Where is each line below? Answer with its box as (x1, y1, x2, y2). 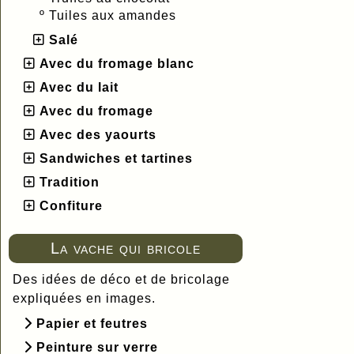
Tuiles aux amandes (49, 8, 180, 22)
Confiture (40, 198, 103, 213)
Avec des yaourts (40, 127, 156, 141)
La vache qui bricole (50, 239, 201, 257)
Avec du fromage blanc (40, 56, 194, 70)
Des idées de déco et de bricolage (13, 272, 230, 286)
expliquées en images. (13, 291, 156, 305)
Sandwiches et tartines (40, 151, 193, 165)
